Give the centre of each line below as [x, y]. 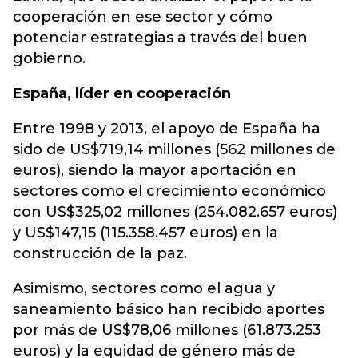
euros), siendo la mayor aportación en [155, 170]
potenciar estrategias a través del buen [160, 38]
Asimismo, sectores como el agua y [144, 288]
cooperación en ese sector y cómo [143, 17]
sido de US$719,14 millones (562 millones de [174, 149]
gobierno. [49, 58]
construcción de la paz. [100, 253]
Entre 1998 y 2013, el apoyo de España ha [167, 129]
